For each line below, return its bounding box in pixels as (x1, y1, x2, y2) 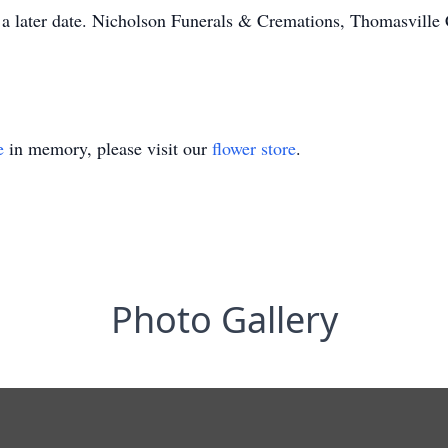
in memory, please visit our (4, 136, 212, 160)
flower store (212, 136, 296, 160)
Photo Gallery (110, 295, 338, 344)
